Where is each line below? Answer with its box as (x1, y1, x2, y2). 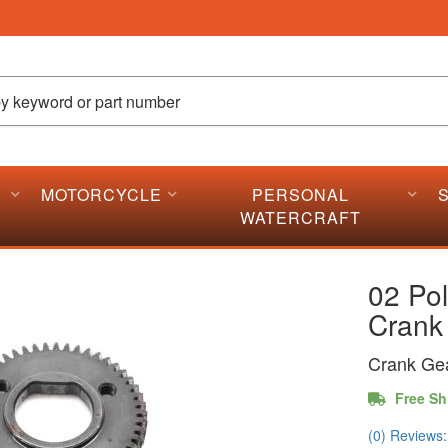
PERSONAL (251, 183, 349, 206)
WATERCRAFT (239, 206, 361, 229)
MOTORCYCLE (41, 183, 163, 206)
